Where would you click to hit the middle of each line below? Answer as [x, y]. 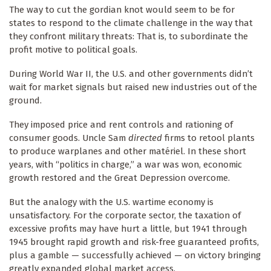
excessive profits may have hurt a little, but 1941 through [128, 229]
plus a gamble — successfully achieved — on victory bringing [135, 256]
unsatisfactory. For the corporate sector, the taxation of [125, 216]
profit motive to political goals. [73, 50]
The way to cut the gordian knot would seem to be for [122, 10]
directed [145, 138]
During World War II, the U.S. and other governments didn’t [131, 74]
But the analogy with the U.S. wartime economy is [111, 202]
